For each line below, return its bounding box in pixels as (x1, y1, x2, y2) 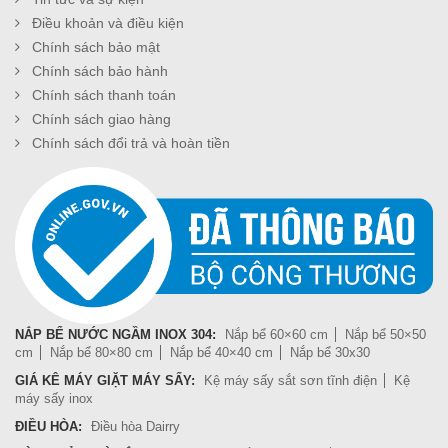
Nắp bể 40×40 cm (170, 344, 273, 360)
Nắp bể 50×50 (345, 326, 426, 342)
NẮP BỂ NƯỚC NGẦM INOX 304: (15, 326, 216, 342)
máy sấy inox (15, 390, 93, 406)
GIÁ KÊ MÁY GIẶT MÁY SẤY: (15, 372, 195, 388)
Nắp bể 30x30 (290, 344, 370, 360)
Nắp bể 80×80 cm (50, 344, 153, 360)
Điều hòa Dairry (91, 418, 180, 434)
